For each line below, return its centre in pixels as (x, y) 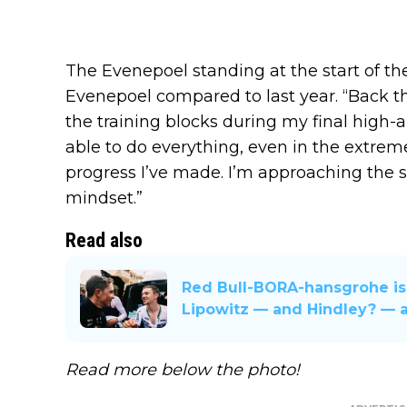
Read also (104, 241)
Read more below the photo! (183, 370)
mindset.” (104, 199)
